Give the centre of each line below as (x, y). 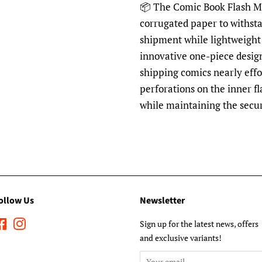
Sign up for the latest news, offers (199, 224)
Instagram (44, 224)
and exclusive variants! (181, 238)
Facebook (25, 224)
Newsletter (162, 201)
